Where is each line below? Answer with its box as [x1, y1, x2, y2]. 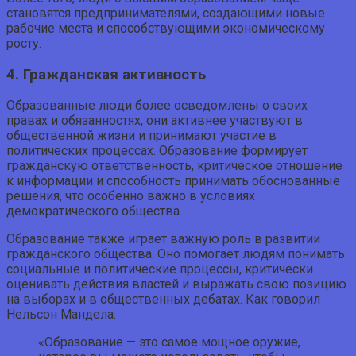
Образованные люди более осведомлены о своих [6, 98, 308, 114]
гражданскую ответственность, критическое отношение [6, 158, 342, 174]
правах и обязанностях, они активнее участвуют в [6, 113, 303, 129]
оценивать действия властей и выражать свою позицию [6, 277, 346, 292]
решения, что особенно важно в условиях [6, 188, 255, 204]
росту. [6, 35, 41, 51]
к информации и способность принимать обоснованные [6, 173, 340, 189]
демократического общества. [6, 203, 182, 219]
